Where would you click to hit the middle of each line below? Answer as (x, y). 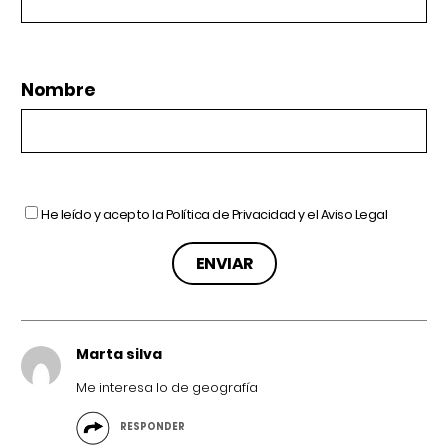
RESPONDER (152, 427)
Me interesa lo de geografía (167, 387)
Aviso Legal (353, 214)
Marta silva (119, 353)
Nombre (58, 89)
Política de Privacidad (230, 214)
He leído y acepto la (103, 214)
